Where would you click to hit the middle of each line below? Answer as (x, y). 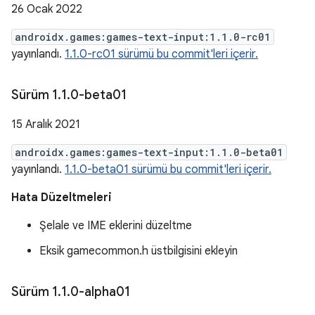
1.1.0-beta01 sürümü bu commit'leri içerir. (168, 169)
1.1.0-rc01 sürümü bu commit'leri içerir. (161, 54)
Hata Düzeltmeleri (62, 198)
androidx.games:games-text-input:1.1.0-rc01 (143, 37)
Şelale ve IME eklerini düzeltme (116, 226)
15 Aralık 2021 (46, 124)
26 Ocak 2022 (47, 9)
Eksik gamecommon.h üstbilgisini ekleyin (139, 251)
